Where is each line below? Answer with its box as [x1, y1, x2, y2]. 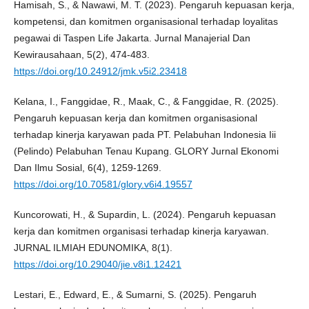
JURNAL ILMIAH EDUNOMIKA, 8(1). [13, 241, 172, 253]
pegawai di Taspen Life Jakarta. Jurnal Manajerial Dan [13, 32, 250, 43]
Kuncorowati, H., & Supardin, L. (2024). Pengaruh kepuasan [13, 208, 276, 220]
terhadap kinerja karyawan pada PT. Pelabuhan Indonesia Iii [13, 128, 276, 140]
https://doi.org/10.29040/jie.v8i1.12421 [13, 258, 181, 270]
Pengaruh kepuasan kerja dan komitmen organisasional [13, 112, 257, 123]
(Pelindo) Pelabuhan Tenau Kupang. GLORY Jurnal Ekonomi [13, 145, 279, 157]
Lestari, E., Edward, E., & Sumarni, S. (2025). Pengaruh [13, 288, 257, 300]
